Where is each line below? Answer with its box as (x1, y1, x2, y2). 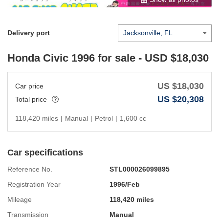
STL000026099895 (109, 165, 170, 173)
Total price (15, 95, 47, 103)
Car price (15, 82, 44, 90)
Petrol (95, 114, 113, 122)
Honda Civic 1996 (7, 51, 95, 64)
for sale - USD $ (95, 51, 176, 64)
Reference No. (7, 165, 52, 173)
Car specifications (7, 147, 83, 157)
